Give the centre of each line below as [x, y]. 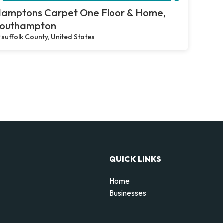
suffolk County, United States [48, 37]
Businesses [128, 192]
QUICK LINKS [135, 159]
